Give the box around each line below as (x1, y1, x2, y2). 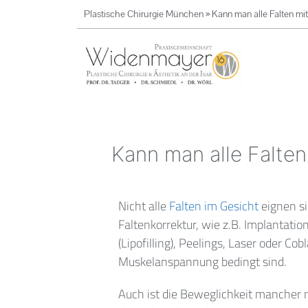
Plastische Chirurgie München (84, 8, 203, 20)
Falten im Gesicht (169, 195, 258, 218)
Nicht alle (118, 195, 169, 218)
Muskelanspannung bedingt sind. (118, 250, 287, 274)
